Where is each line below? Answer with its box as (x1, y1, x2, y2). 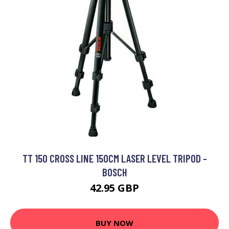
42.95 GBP (90, 181, 139, 195)
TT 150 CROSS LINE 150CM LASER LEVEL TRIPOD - (22, 152, 207, 165)
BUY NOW (96, 217, 133, 228)
